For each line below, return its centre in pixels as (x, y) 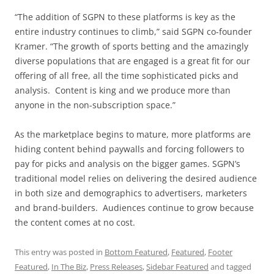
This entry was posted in (60, 252)
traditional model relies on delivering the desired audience (136, 179)
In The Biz (69, 267)
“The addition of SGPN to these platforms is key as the (125, 17)
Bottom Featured (136, 252)
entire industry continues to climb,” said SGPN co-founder (133, 32)
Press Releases (116, 267)
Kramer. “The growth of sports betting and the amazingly (131, 46)
